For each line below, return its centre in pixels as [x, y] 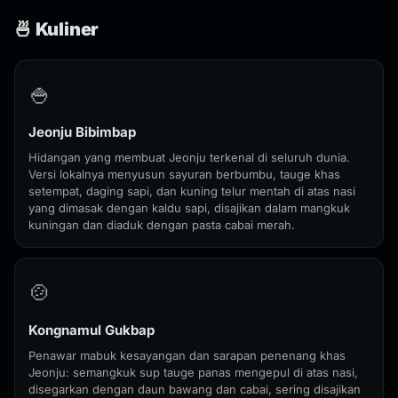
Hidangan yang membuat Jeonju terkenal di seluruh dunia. [189, 157]
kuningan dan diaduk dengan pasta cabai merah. [162, 225]
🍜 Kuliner [57, 29]
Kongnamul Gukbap [92, 330]
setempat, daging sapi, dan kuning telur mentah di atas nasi [192, 191]
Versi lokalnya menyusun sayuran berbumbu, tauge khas [184, 174]
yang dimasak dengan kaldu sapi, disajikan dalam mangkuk [189, 208]
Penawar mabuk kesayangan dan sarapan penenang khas [187, 355]
